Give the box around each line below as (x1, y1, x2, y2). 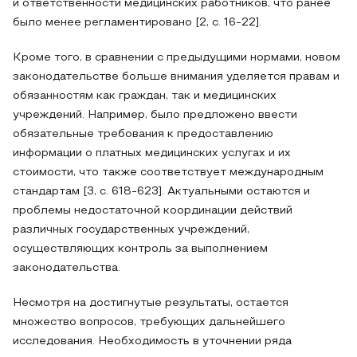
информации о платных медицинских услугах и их (13, 148, 291, 159)
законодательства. (13, 263, 120, 273)
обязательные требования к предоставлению (13, 129, 273, 139)
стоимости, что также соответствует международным (13, 167, 324, 178)
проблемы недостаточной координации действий (13, 206, 292, 216)
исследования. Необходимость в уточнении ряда (13, 336, 292, 347)
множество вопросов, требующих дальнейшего (13, 317, 285, 328)
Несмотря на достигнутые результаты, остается (13, 298, 288, 308)
